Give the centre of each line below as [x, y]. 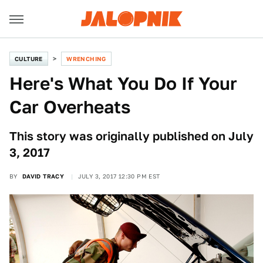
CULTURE [29, 59]
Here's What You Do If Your [123, 83]
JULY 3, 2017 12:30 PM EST [119, 176]
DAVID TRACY [43, 176]
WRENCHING [86, 59]
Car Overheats [70, 107]
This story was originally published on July [131, 136]
